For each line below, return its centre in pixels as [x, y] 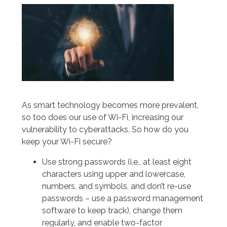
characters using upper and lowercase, [113, 174]
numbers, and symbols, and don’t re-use [116, 186]
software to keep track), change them [112, 211]
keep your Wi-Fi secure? [67, 142]
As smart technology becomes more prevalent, [110, 105]
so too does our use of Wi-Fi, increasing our [102, 117]
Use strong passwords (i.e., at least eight [117, 162]
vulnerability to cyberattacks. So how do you [105, 129]
